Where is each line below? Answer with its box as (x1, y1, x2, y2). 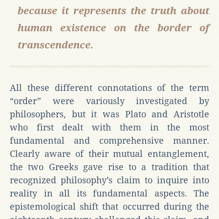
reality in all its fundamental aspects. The (10, 188, 209, 198)
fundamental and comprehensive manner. (10, 135, 209, 146)
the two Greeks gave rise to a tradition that (10, 161, 209, 172)
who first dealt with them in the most (10, 122, 209, 132)
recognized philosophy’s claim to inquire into (10, 175, 209, 185)
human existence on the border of (18, 22, 209, 34)
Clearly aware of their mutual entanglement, (10, 148, 209, 159)
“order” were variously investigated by (10, 95, 209, 106)
